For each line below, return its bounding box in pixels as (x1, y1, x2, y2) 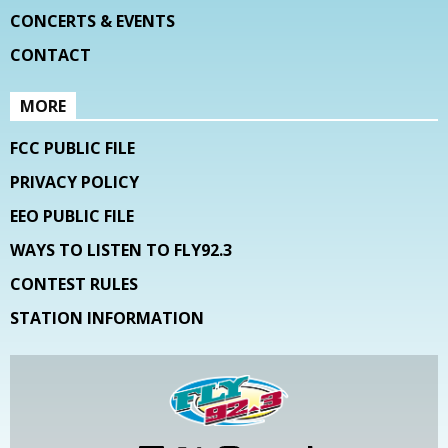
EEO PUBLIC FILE (10, 204, 134, 227)
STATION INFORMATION (10, 306, 204, 329)
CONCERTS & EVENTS (10, 9, 175, 32)
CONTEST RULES (10, 272, 138, 295)
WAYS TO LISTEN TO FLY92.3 (10, 238, 232, 261)
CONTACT (10, 43, 91, 66)
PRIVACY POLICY (10, 170, 139, 193)
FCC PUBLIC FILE (10, 136, 135, 159)
